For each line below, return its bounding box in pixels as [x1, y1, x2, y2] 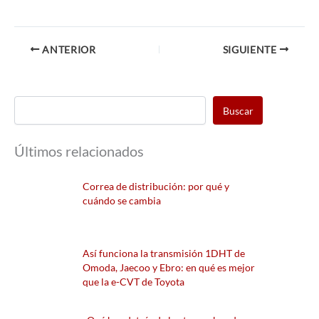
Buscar [222, 104, 253, 117]
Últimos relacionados [14, 142, 144, 160]
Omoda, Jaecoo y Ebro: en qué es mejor [82, 261, 255, 274]
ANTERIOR [39, 43, 96, 56]
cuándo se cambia [82, 194, 161, 207]
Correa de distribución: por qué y [82, 180, 229, 193]
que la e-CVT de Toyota [82, 276, 184, 288]
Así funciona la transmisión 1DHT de [82, 247, 245, 260]
